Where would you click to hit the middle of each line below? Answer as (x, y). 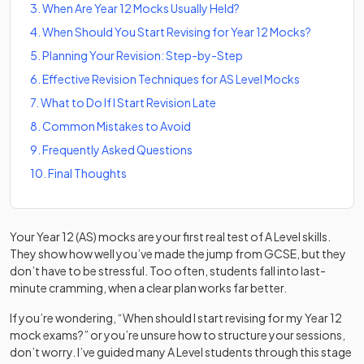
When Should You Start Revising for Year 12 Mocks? (177, 32)
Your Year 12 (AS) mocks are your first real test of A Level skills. (170, 236)
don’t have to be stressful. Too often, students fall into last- (168, 271)
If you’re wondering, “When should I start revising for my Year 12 (176, 318)
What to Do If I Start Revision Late (128, 102)
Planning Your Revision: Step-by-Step (143, 55)
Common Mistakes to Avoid (117, 126)
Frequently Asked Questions (117, 149)
